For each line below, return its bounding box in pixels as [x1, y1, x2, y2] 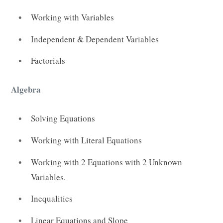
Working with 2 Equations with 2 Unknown [31, 156, 182, 168]
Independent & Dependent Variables [31, 33, 159, 45]
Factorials [31, 55, 65, 67]
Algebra [11, 83, 41, 96]
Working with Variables [31, 11, 114, 23]
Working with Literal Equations [31, 134, 142, 146]
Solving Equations [31, 112, 95, 124]
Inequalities [31, 193, 73, 205]
